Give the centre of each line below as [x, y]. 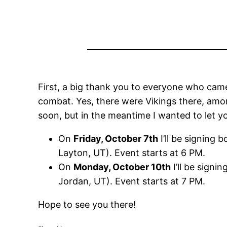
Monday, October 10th [122, 167]
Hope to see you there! [87, 205]
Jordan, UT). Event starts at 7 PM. [132, 181]
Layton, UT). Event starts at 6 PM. [132, 153]
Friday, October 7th [116, 139]
